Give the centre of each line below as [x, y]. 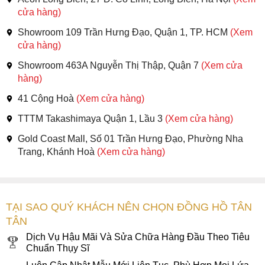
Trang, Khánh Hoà [57, 151]
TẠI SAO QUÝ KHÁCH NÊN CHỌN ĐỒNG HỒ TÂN [129, 207]
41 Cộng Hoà [47, 98]
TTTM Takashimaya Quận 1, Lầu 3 [91, 118]
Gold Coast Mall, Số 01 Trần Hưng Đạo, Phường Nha [130, 138]
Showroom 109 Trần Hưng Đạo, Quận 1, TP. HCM [124, 32]
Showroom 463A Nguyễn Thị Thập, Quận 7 [109, 65]
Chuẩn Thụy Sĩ [58, 248]
